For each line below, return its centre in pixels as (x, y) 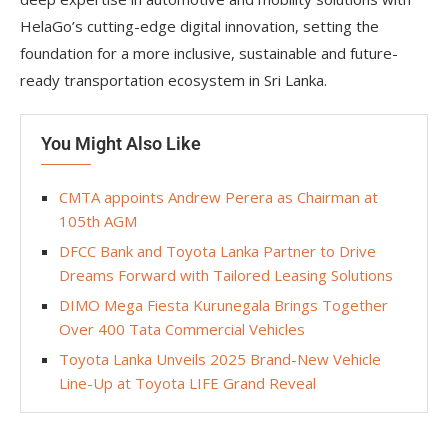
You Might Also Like (121, 143)
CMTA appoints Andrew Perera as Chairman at (218, 196)
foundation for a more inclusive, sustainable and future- (209, 52)
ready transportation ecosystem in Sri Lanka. (173, 79)
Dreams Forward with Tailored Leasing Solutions (226, 274)
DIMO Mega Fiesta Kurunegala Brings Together (223, 304)
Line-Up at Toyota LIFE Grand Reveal (187, 382)
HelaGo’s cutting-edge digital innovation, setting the (199, 25)
